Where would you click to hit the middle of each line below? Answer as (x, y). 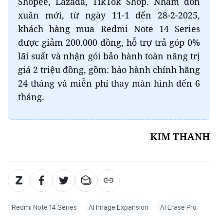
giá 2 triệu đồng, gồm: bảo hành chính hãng (109, 69)
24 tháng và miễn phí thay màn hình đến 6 (109, 83)
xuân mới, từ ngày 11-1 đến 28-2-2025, (109, 15)
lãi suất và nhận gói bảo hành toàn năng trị (109, 56)
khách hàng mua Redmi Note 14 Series (109, 28)
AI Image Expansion (118, 207)
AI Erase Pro (178, 207)
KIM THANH (180, 136)
